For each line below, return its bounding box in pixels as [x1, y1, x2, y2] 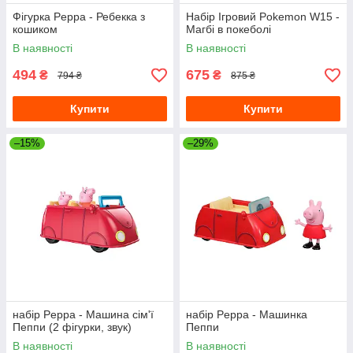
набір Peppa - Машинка [186, 308, 307, 321]
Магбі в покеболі [186, 23, 271, 35]
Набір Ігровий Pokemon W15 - [186, 10, 340, 23]
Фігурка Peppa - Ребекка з [13, 10, 145, 23]
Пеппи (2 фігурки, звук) [13, 321, 132, 333]
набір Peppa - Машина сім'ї [13, 308, 154, 321]
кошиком [13, 23, 58, 35]
